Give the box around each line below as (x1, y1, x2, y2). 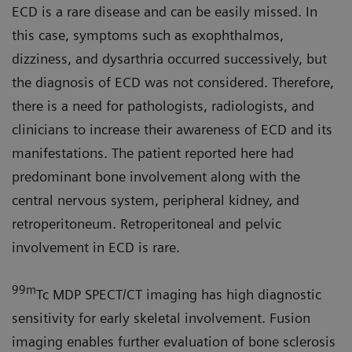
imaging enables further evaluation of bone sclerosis (12, 333, 335, 350)
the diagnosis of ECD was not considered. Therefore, (12, 74, 334, 91)
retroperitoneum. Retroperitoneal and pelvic (12, 215, 281, 233)
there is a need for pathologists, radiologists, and (12, 97, 314, 115)
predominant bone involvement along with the (12, 168, 300, 185)
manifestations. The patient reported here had (12, 145, 294, 162)
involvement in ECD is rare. (12, 239, 180, 256)
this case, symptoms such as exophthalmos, (12, 27, 284, 44)
